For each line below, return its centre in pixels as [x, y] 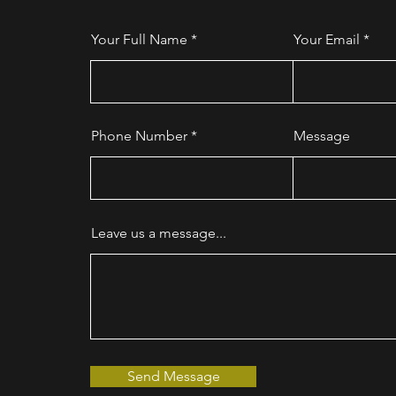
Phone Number [139, 136]
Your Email [327, 39]
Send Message [173, 376]
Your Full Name [139, 39]
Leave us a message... [159, 233]
